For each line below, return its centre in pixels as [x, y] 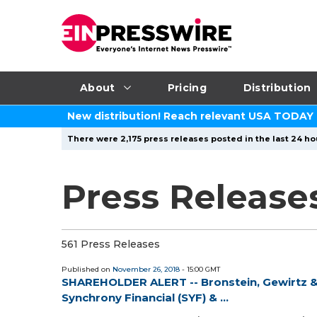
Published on [87, 269]
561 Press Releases [111, 244]
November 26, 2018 [146, 269]
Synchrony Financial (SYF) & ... [145, 298]
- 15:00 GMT [200, 269]
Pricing [187, 87]
